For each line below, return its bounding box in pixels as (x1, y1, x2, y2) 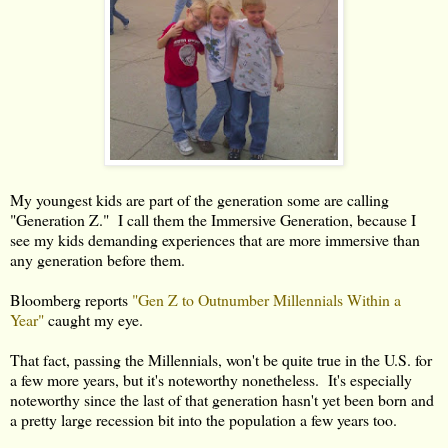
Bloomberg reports (10, 288, 132, 310)
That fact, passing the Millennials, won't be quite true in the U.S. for (10, 348, 432, 370)
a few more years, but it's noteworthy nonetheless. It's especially (10, 368, 412, 390)
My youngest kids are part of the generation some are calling (10, 188, 389, 210)
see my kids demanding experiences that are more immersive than (10, 228, 420, 250)
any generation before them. (10, 248, 185, 270)
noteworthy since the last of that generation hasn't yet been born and (10, 388, 434, 410)
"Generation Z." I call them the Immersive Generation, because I (10, 208, 416, 230)
